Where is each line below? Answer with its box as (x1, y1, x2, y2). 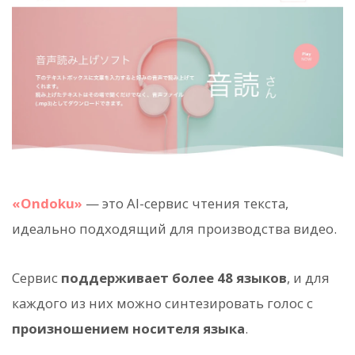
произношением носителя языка (12, 319, 245, 338)
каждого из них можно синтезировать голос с (12, 294, 313, 313)
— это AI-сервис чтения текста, (82, 194, 288, 213)
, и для (287, 269, 330, 288)
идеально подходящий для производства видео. (12, 219, 337, 239)
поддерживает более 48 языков (61, 269, 287, 288)
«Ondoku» (12, 194, 82, 213)
